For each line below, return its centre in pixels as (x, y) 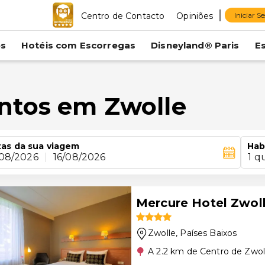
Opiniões (195, 16)
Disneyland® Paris (195, 45)
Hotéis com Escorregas (78, 45)
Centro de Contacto (123, 16)
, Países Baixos (206, 233)
